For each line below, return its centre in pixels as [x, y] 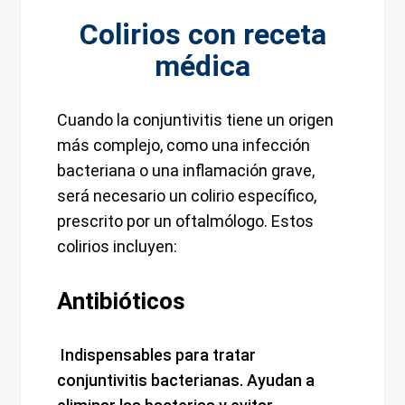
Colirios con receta [202, 35]
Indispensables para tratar [157, 355]
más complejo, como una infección [184, 146]
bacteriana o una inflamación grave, [186, 171]
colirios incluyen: [118, 247]
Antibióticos [122, 301]
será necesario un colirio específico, [187, 196]
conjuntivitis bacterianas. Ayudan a [186, 381]
